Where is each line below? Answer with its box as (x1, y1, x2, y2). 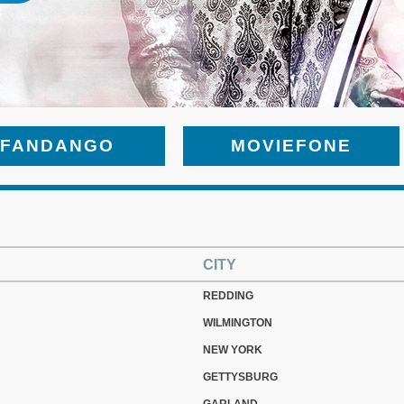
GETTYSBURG (203, 371, 278, 383)
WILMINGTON (203, 317, 272, 329)
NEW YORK (203, 344, 262, 356)
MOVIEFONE (231, 136, 352, 155)
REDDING (203, 289, 253, 302)
